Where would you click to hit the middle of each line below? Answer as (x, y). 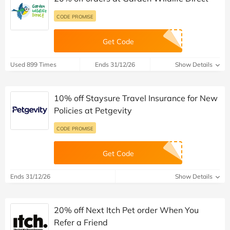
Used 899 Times (33, 64)
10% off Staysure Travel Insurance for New (136, 98)
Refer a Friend (81, 222)
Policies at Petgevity (93, 110)
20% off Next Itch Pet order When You (126, 210)
